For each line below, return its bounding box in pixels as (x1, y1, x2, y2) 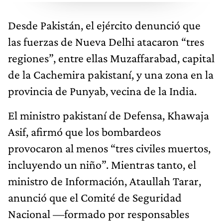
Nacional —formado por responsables (8, 207, 189, 221)
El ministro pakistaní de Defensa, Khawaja (8, 108, 209, 122)
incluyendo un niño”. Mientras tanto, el (8, 157, 196, 171)
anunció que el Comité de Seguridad (8, 190, 182, 204)
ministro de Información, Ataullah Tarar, (8, 174, 201, 188)
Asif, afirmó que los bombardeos (8, 124, 161, 138)
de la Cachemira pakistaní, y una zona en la (8, 67, 214, 81)
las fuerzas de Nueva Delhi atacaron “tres (8, 34, 204, 48)
